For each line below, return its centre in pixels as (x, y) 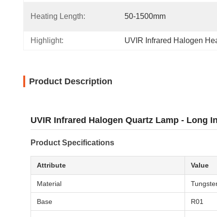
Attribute (51, 165)
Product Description (71, 81)
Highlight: (47, 40)
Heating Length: (58, 16)
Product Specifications (72, 143)
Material (49, 184)
